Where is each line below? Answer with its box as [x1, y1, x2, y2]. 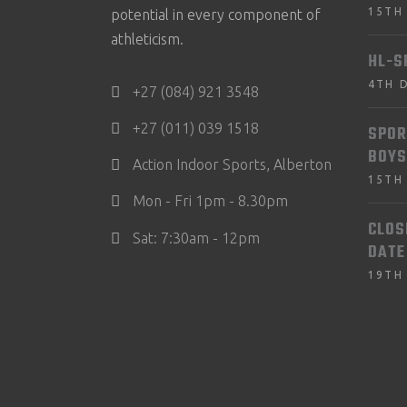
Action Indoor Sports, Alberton [133, 156, 332, 174]
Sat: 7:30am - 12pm [133, 229, 260, 246]
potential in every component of [111, 6, 321, 23]
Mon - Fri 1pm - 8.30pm [133, 193, 288, 210]
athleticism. [111, 31, 184, 47]
